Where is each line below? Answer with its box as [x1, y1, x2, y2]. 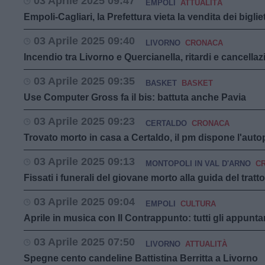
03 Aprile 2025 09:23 [34, 115, 135, 127]
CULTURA [180, 199, 216, 208]
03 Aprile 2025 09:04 [34, 196, 135, 208]
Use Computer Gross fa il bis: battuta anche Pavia [24, 92, 246, 102]
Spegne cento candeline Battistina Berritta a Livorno [24, 253, 258, 263]
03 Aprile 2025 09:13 [34, 156, 135, 167]
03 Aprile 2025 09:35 [34, 75, 135, 87]
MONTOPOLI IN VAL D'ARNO [146, 159, 251, 168]
